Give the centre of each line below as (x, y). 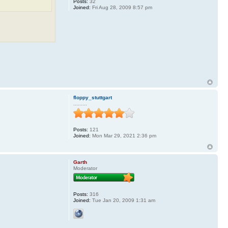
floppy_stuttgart (92, 98)
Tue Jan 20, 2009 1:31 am (123, 201)
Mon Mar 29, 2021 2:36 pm (123, 136)
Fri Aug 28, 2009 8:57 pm (121, 8)
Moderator (85, 168)
